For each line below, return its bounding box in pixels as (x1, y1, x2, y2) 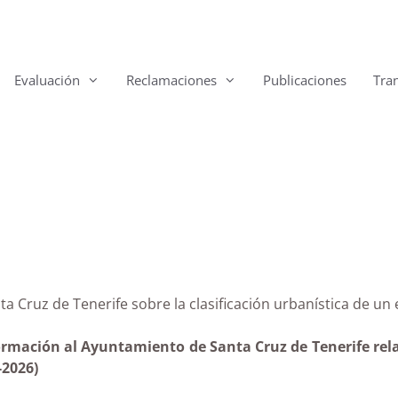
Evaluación (14, 71, 80, 89)
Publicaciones (263, 71, 346, 89)
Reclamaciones (126, 71, 217, 89)
